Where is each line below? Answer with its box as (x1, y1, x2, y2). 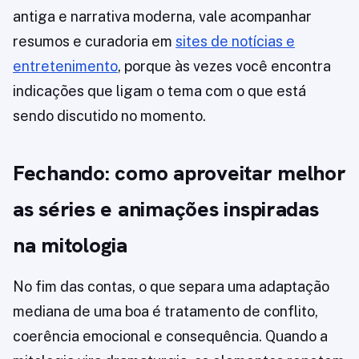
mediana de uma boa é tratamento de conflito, (13, 303, 318, 321)
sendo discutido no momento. (13, 107, 206, 125)
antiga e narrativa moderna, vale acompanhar (13, 8, 312, 26)
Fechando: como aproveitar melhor (13, 159, 346, 188)
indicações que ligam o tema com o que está (13, 83, 306, 100)
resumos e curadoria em (13, 33, 175, 50)
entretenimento (13, 58, 118, 75)
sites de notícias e (175, 33, 295, 50)
